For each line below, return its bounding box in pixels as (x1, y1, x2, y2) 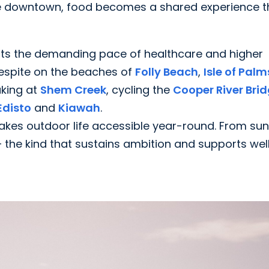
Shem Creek (40, 82, 106, 98)
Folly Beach (135, 64, 198, 80)
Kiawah (58, 100, 100, 116)
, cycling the (106, 82, 173, 98)
